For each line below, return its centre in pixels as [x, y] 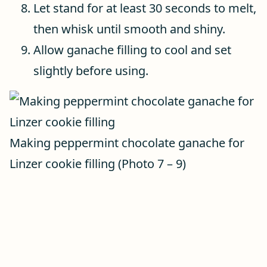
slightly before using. [91, 71]
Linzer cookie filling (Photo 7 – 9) [98, 164]
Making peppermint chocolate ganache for [127, 143]
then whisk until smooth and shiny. [129, 29]
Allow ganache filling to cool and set [132, 50]
